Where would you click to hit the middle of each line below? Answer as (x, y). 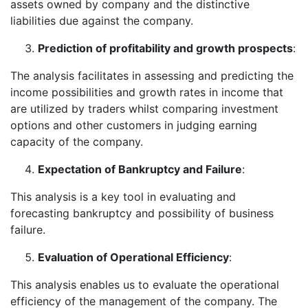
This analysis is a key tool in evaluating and (123, 197)
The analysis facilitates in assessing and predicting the (152, 76)
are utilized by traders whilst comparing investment (144, 109)
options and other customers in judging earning (134, 125)
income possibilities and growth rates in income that (147, 92)
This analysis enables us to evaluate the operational (145, 285)
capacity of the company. (77, 142)
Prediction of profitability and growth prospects (165, 48)
